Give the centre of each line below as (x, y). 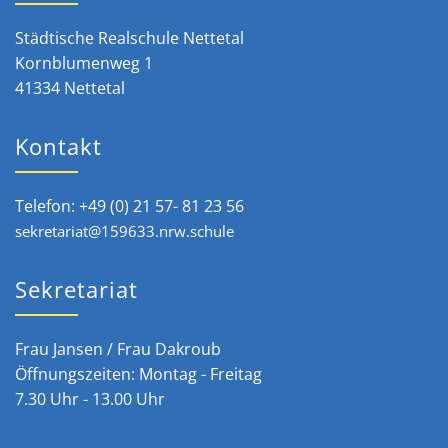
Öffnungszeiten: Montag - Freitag (138, 373)
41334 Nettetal (70, 87)
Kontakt (58, 145)
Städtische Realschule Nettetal (129, 37)
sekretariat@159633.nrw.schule (124, 230)
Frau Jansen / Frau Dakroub (118, 348)
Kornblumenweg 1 (84, 62)
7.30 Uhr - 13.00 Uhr (90, 398)
